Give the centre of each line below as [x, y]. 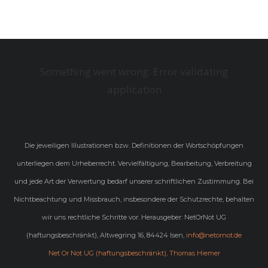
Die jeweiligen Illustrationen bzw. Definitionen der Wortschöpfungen [134, 145]
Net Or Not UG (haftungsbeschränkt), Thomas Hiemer [134, 253]
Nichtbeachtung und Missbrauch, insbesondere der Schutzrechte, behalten [134, 199]
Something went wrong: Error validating [134, 71]
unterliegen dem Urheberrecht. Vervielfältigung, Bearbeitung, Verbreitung [134, 163]
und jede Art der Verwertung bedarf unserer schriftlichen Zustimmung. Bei [134, 181]
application [134, 89]
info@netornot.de [214, 235]
